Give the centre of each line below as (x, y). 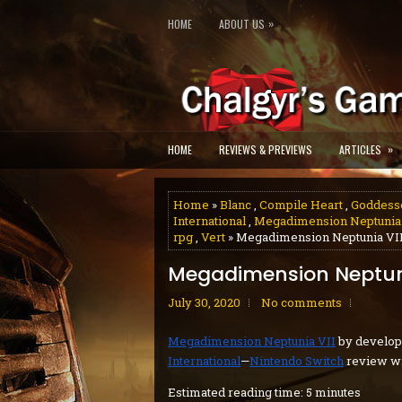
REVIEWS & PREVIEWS (266, 149)
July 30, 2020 (204, 302)
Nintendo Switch (297, 361)
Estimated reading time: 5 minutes (264, 392)
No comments (301, 302)
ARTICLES (360, 149)
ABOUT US (242, 24)
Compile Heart (301, 205)
